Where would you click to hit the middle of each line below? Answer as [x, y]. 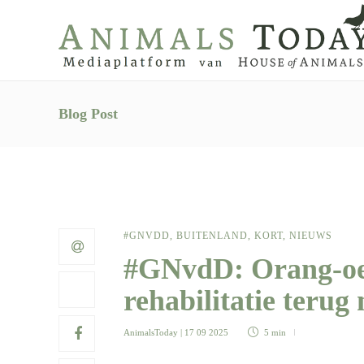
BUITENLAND [212, 236]
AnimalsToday [151, 332]
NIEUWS [311, 236]
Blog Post [88, 114]
